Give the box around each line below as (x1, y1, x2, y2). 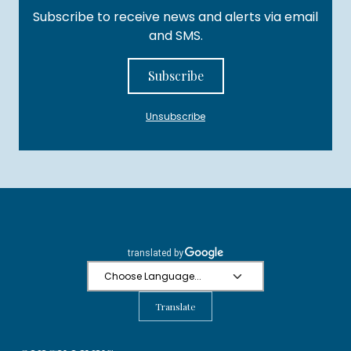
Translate (155, 300, 196, 313)
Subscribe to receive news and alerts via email (33, 8, 318, 27)
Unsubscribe (146, 110, 205, 124)
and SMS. (148, 27, 203, 45)
